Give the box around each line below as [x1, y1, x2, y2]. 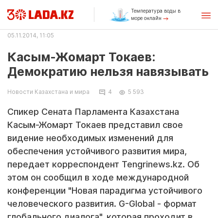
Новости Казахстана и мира [7, 88, 90, 95]
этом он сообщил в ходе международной [7, 172, 189, 182]
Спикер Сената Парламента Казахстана [7, 107, 179, 117]
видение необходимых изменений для [7, 133, 173, 143]
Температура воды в [130, 8, 181, 14]
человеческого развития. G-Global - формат [7, 199, 197, 209]
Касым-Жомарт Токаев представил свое [7, 120, 183, 130]
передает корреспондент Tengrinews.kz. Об [7, 159, 200, 169]
